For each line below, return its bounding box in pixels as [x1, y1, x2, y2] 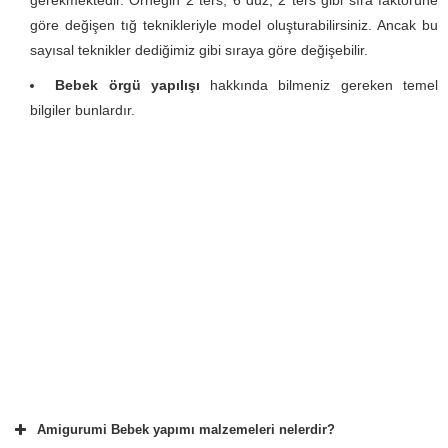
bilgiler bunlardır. [30, 102, 135, 119]
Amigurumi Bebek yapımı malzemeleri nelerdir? [37, 422, 335, 438]
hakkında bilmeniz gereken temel [199, 77, 439, 94]
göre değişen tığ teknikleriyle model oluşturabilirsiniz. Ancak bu [30, 17, 438, 34]
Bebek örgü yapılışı [55, 77, 200, 94]
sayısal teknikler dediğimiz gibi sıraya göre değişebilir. [30, 42, 368, 59]
